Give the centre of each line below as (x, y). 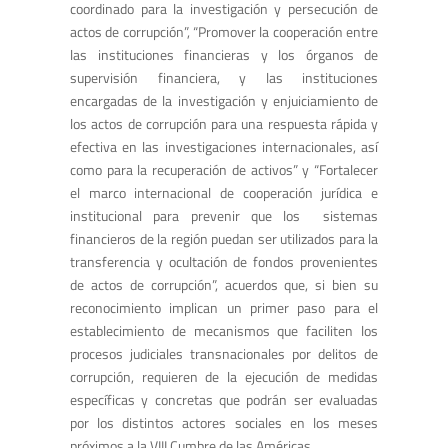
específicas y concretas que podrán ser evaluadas (224, 400)
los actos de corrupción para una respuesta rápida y (224, 124)
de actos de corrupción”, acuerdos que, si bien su (224, 285)
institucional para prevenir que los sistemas (224, 216)
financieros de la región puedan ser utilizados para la (224, 239)
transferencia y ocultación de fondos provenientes (224, 262)
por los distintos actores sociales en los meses (224, 423)
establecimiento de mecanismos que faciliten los (224, 331)
